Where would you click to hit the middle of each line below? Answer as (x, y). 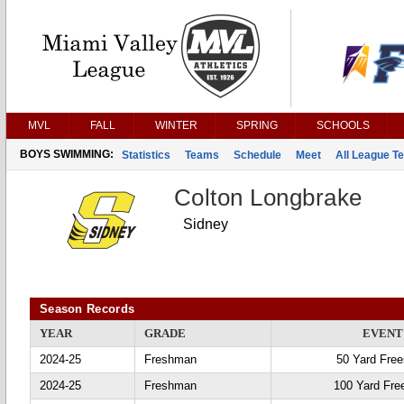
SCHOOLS (343, 125)
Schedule (257, 155)
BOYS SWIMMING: (67, 154)
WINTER (176, 125)
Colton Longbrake (268, 197)
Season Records (87, 309)
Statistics (146, 155)
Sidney (206, 224)
